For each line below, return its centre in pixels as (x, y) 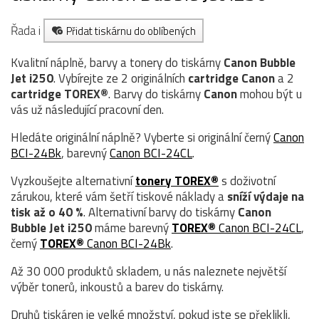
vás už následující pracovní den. (87, 109)
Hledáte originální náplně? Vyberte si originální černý (142, 137)
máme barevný (132, 228)
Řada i (27, 30)
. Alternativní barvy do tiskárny (161, 212)
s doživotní (247, 181)
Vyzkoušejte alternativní (73, 181)
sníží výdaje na (266, 196)
